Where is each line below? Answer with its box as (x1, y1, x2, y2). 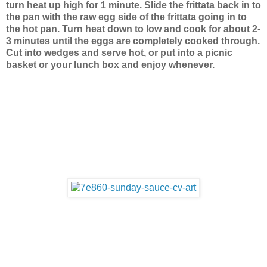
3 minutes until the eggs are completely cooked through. (6, 36, 260, 46)
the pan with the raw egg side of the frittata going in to (6, 12, 247, 23)
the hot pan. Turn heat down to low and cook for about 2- (6, 24, 260, 35)
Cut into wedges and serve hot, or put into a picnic (6, 48, 232, 58)
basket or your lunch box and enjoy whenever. (6, 60, 215, 70)
